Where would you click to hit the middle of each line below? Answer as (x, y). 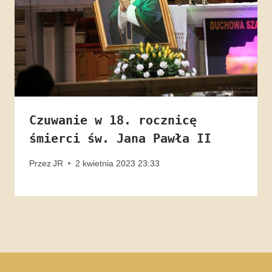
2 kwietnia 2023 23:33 (118, 163)
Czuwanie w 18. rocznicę (113, 121)
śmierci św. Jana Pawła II (120, 139)
